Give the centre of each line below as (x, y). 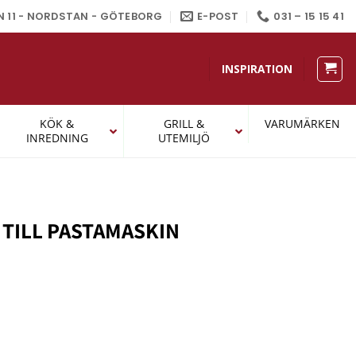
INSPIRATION (257, 69)
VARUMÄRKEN (302, 124)
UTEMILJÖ (184, 138)
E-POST (218, 16)
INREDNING (57, 138)
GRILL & (184, 124)
